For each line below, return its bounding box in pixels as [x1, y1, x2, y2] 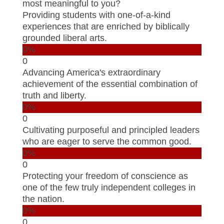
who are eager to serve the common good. [22, 136, 191, 146]
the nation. [22, 193, 64, 204]
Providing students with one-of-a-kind [22, 9, 170, 20]
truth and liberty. [22, 90, 86, 100]
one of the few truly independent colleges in [22, 182, 195, 192]
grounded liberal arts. [22, 32, 107, 43]
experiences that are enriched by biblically [22, 21, 189, 31]
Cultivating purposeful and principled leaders [22, 124, 199, 135]
